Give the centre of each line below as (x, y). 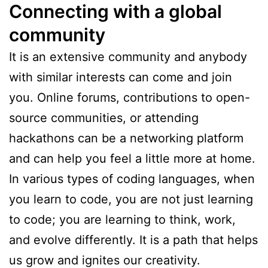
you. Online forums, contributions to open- (130, 97)
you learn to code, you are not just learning (131, 199)
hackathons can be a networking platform (126, 138)
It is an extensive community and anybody (128, 57)
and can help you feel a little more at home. (132, 158)
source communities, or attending (104, 118)
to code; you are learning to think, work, (122, 219)
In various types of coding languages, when (132, 179)
